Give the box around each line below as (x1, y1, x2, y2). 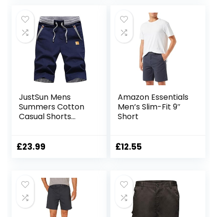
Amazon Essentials (118, 92, 189, 103)
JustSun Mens (19, 92, 71, 103)
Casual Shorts (19, 111, 72, 123)
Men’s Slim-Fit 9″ (118, 101, 181, 113)
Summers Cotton (19, 101, 85, 113)
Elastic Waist (19, 121, 67, 132)
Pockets (19, 130, 50, 142)
